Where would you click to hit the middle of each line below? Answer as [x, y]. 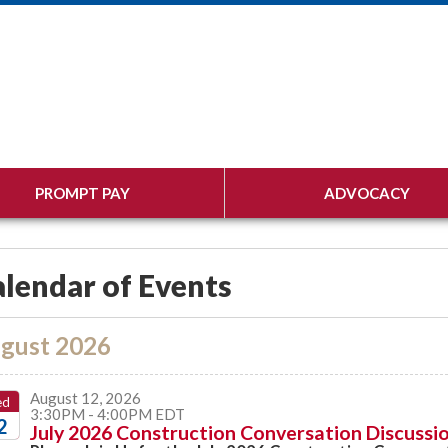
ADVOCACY [367, 193]
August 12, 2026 [85, 398]
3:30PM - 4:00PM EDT [107, 414]
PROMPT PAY [82, 193]
